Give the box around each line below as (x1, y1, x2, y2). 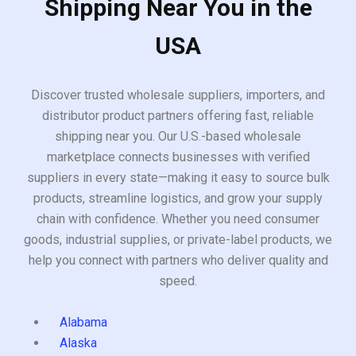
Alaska (60, 335, 97, 350)
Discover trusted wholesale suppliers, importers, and (31, 87, 325, 103)
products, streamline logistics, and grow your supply (33, 190, 323, 206)
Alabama (60, 314, 107, 330)
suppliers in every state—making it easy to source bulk (26, 169, 330, 185)
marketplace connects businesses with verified (46, 149, 310, 164)
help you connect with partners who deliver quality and (28, 252, 328, 268)
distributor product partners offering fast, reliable (42, 107, 314, 123)
